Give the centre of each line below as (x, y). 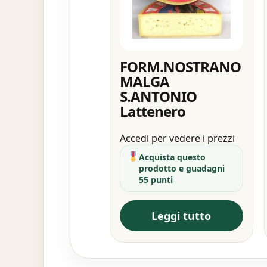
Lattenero (153, 111)
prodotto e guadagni (182, 168)
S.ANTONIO (159, 96)
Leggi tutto (181, 215)
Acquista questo (173, 157)
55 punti (156, 179)
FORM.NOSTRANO (181, 66)
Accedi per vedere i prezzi (177, 138)
